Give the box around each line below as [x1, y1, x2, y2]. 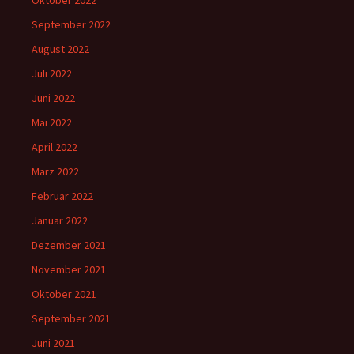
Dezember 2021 [32, 237, 106, 252]
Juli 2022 [32, 66, 72, 81]
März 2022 [32, 164, 79, 179]
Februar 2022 [32, 188, 93, 203]
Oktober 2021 [32, 286, 96, 301]
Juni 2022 [32, 90, 75, 105]
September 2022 [32, 17, 111, 32]
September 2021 [32, 311, 111, 326]
